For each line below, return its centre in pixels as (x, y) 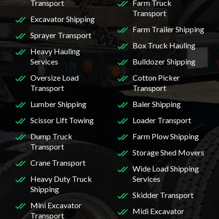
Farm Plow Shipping (166, 136)
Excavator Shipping (63, 19)
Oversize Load (55, 77)
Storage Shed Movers (168, 152)
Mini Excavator (56, 205)
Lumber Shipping (58, 104)
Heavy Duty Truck (61, 178)
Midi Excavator (158, 211)
